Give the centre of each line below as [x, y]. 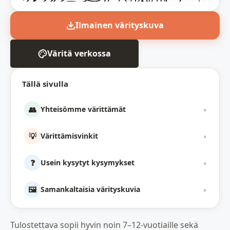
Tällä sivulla [45, 84]
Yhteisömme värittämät [83, 109]
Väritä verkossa [79, 54]
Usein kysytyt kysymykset [88, 163]
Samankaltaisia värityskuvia [90, 189]
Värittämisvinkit [69, 136]
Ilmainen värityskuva [120, 25]
